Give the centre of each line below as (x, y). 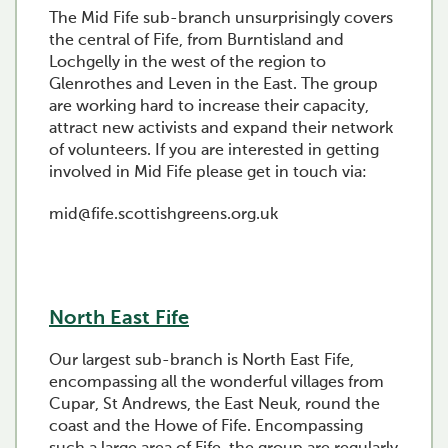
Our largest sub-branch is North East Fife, (201, 361)
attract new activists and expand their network (221, 129)
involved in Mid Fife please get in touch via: (208, 173)
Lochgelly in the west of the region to (187, 63)
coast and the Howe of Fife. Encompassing (206, 427)
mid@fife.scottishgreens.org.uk (163, 215)
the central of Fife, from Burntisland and (196, 41)
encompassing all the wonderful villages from (216, 383)
